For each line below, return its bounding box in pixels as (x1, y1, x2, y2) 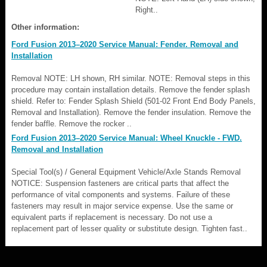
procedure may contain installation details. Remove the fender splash (11, 85, 250, 94)
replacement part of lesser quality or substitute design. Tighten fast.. (11, 223, 247, 233)
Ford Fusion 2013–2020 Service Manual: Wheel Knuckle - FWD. (11, 133, 242, 142)
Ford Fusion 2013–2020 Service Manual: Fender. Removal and (11, 39, 238, 49)
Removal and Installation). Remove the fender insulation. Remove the (11, 107, 251, 117)
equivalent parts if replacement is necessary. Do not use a (11, 212, 212, 222)
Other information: (11, 22, 79, 32)
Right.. (135, 5, 158, 14)
